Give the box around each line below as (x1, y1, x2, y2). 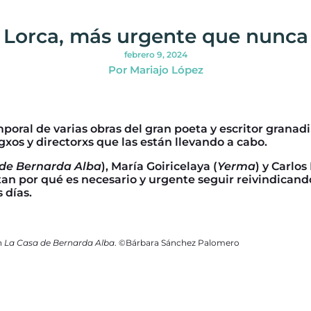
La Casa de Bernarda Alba (4, 237, 115, 248)
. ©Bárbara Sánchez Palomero (115, 237, 239, 248)
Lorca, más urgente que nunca (3, 24, 308, 48)
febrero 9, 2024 (124, 49, 187, 60)
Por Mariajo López (108, 62, 203, 76)
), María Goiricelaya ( (101, 159, 217, 173)
